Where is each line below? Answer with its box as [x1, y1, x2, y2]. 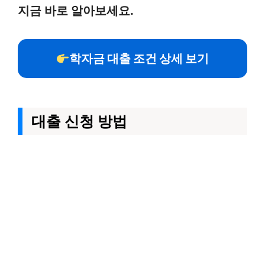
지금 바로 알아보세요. [18, 4, 134, 18]
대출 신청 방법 [31, 112, 127, 130]
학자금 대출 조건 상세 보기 [69, 51, 209, 66]
